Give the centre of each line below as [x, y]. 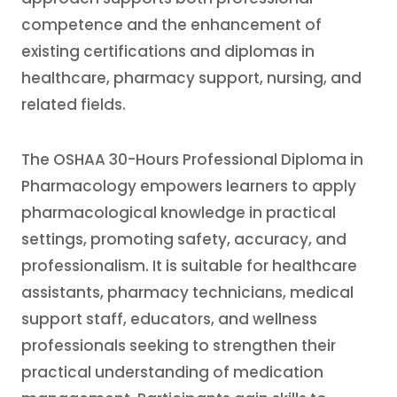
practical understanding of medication [172, 372]
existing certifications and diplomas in [168, 51]
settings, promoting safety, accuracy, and [184, 239]
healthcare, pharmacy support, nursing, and [191, 78]
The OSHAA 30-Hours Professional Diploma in [192, 160]
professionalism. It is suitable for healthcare [189, 266]
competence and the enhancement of [171, 25]
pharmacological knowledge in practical [179, 213]
